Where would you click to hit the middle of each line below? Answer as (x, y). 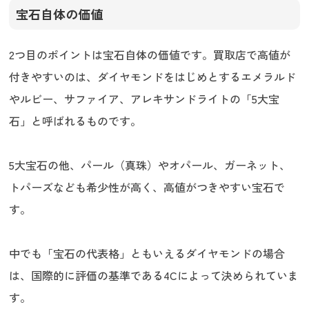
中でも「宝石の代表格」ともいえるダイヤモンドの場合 (147, 253)
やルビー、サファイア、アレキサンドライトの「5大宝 (144, 99)
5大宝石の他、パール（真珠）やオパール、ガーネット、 (150, 165)
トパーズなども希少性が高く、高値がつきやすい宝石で (147, 187)
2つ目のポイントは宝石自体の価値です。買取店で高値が (150, 55)
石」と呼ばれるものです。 (76, 121)
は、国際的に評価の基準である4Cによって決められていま (154, 276)
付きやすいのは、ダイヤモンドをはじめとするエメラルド (153, 77)
